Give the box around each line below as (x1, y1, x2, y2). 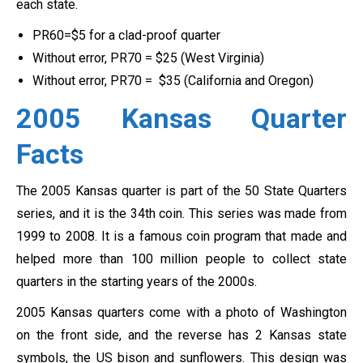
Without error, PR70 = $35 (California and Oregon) (32, 73, 314, 89)
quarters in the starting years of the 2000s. (16, 274, 257, 290)
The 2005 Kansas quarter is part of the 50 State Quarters (16, 183, 347, 199)
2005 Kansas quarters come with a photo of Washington (16, 305, 347, 321)
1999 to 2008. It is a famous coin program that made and (16, 228, 347, 245)
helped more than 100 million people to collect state (16, 251, 347, 267)
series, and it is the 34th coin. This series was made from (16, 206, 347, 222)
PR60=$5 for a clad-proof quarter (32, 28, 220, 44)
